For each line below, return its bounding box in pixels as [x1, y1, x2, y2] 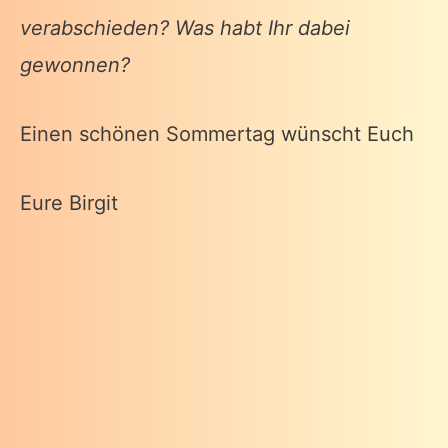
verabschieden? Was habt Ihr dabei [20, 16, 350, 41]
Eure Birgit [20, 191, 118, 216]
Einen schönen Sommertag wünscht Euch [20, 122, 414, 147]
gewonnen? [20, 53, 136, 78]
